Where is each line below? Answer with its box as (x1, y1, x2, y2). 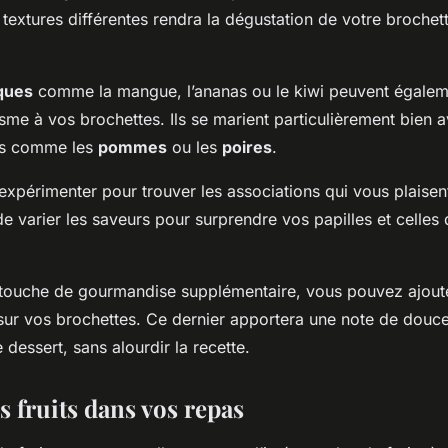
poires (222, 137, 272, 158)
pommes (98, 137, 167, 158)
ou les (167, 137, 222, 158)
